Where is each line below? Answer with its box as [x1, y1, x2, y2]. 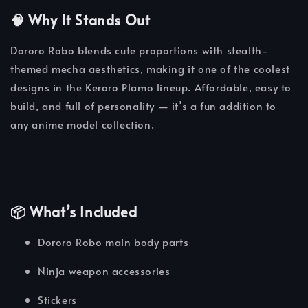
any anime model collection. [10, 117, 155, 132]
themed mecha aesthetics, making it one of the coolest [10, 61, 290, 76]
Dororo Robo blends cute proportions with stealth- [10, 43, 268, 58]
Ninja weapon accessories [38, 263, 170, 278]
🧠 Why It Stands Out [10, 10, 151, 30]
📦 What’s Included [10, 202, 137, 222]
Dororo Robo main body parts [38, 234, 189, 249]
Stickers [38, 291, 77, 307]
